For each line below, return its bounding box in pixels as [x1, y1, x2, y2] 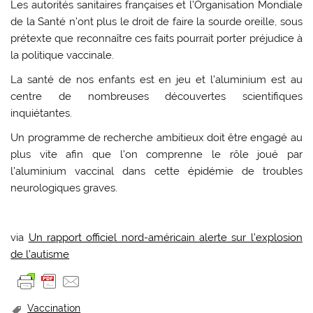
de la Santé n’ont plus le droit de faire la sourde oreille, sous [10, 15, 303, 28]
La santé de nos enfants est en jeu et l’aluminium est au [10, 73, 303, 87]
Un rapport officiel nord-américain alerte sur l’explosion [28, 231, 303, 245]
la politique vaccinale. [10, 48, 115, 61]
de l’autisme [10, 248, 70, 261]
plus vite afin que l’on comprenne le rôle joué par [10, 148, 303, 161]
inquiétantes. [10, 107, 73, 120]
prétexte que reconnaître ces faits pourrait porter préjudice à [10, 31, 303, 45]
